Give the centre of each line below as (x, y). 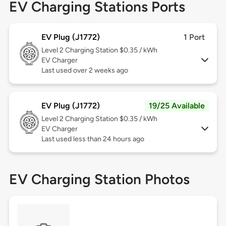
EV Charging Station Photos (99, 179)
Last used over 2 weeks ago (84, 71)
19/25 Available (177, 106)
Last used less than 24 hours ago (93, 139)
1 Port (194, 37)
